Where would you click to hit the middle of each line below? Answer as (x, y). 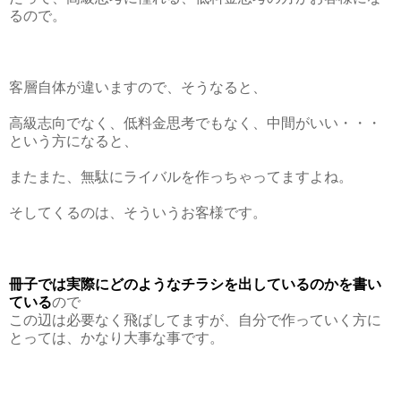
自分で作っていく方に (310, 320)
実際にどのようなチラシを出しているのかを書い (224, 284)
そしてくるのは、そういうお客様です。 (138, 212)
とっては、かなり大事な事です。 (116, 337)
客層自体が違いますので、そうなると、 (138, 87)
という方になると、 (73, 141)
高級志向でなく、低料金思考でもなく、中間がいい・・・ (195, 123)
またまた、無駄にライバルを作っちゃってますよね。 (181, 176)
